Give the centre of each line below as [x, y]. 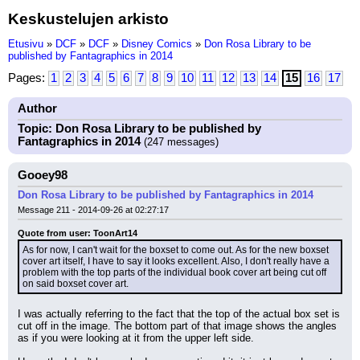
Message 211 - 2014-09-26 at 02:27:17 [93, 210]
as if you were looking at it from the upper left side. [136, 338]
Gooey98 [43, 175]
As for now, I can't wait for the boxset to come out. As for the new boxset [176, 250]
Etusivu [26, 44]
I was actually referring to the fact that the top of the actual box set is [179, 314]
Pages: [28, 78]
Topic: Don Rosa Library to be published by [139, 129]
